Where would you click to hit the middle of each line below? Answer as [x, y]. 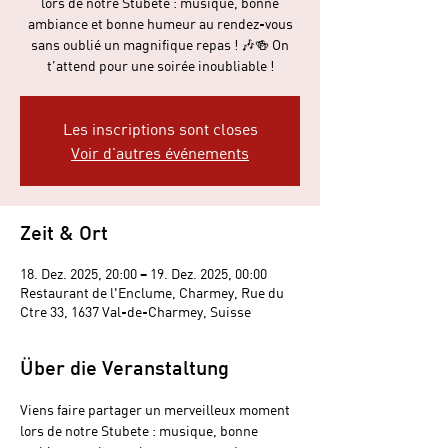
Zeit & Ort [64, 234]
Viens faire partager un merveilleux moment [156, 409]
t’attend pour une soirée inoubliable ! [160, 65]
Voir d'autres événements [160, 152]
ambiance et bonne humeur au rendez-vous [160, 23]
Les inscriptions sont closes [160, 128]
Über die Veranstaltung [124, 369]
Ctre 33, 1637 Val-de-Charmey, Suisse [135, 311]
